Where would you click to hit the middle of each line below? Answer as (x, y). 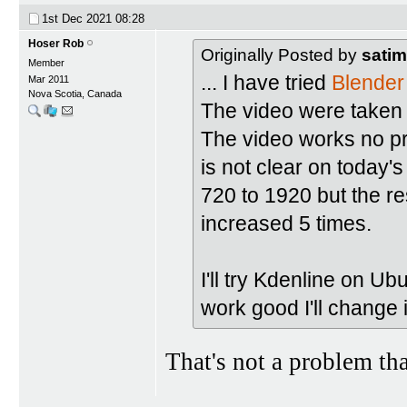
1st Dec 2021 (79, 19)
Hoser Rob (56, 44)
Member (46, 63)
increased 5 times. (286, 223)
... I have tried (266, 83)
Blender (368, 83)
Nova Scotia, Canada (75, 94)
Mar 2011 (49, 79)
